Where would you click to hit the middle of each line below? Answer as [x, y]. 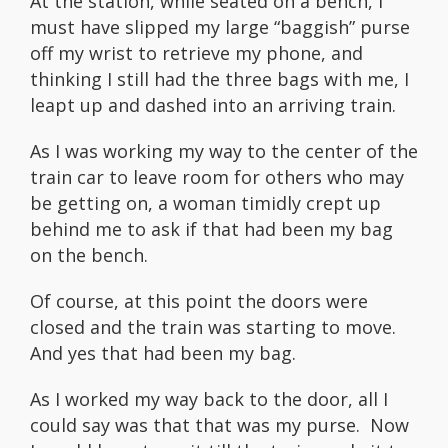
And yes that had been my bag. [168, 353]
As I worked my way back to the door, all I [209, 399]
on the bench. [89, 255]
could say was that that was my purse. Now [219, 425]
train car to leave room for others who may [217, 177]
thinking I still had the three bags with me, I [219, 79]
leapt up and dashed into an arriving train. [213, 105]
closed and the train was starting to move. [215, 327]
